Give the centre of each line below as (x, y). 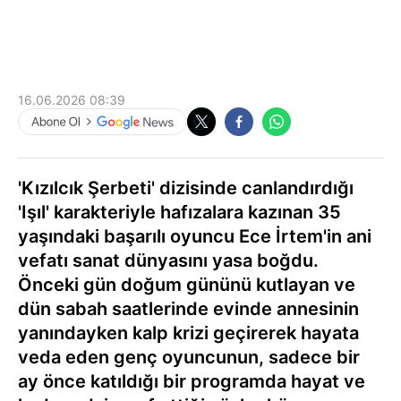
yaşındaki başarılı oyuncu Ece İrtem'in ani (195, 236)
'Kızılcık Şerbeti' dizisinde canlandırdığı (186, 188)
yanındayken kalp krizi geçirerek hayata (188, 333)
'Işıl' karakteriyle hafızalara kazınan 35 (179, 212)
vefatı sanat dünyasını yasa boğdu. (168, 260)
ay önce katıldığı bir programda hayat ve (192, 381)
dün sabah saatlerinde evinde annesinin (188, 308)
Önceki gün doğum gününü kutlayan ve (187, 284)
